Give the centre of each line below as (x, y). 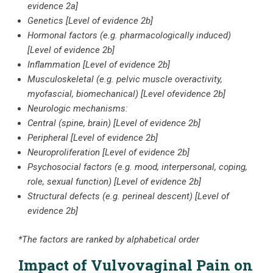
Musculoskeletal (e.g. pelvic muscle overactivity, (125, 80)
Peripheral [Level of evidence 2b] (93, 138)
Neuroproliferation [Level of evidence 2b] (108, 153)
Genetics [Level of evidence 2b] (90, 21)
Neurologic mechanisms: (78, 109)
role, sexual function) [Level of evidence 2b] (114, 182)
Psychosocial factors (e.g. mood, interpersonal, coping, (137, 167)
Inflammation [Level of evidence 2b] (99, 65)
